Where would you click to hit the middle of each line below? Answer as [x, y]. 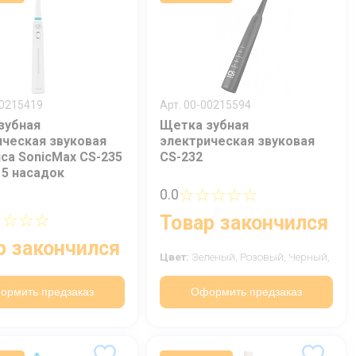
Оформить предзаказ [246, 292]
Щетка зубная [204, 125]
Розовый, [264, 257]
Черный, [309, 257]
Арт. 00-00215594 [205, 104]
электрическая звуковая [237, 141]
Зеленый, [216, 257]
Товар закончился [244, 222]
